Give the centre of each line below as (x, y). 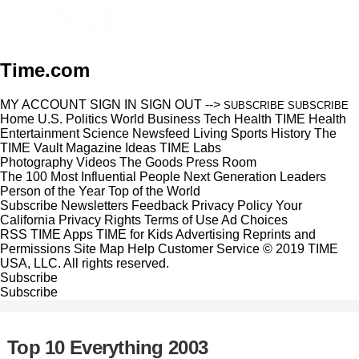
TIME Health (311, 119)
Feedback (160, 205)
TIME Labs (190, 147)
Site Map (99, 248)
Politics (87, 119)
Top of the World (154, 191)
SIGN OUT (171, 104)
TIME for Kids (135, 234)
